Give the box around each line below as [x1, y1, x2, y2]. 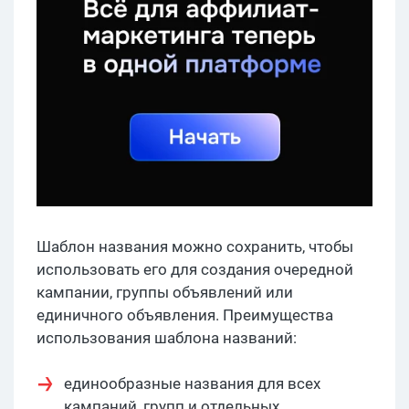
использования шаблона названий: [37, 329, 297, 348]
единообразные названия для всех [64, 374, 320, 393]
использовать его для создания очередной [37, 260, 353, 279]
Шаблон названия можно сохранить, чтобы [37, 237, 353, 257]
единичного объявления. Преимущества [37, 306, 333, 325]
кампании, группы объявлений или [37, 283, 293, 302]
